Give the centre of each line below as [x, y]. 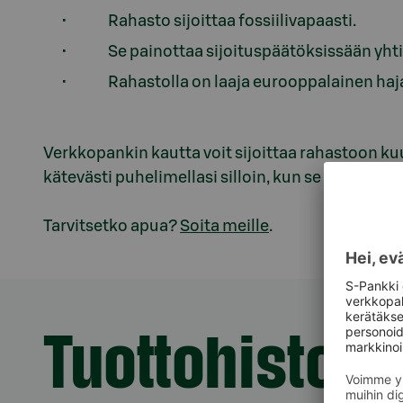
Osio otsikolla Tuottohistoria [165, 329]
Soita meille [224, 226]
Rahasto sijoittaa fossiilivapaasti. [232, 21]
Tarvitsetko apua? [112, 226]
